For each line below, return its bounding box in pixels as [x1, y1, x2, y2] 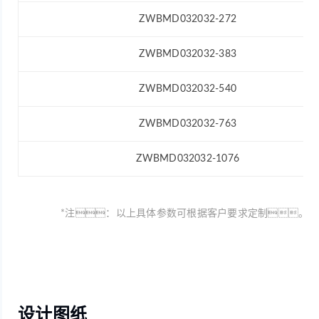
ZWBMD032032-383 [139, 48, 237, 59]
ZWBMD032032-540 [139, 83, 237, 94]
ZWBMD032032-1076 [136, 153, 240, 164]
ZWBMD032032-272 [139, 14, 237, 24]
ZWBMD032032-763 [139, 118, 237, 129]
